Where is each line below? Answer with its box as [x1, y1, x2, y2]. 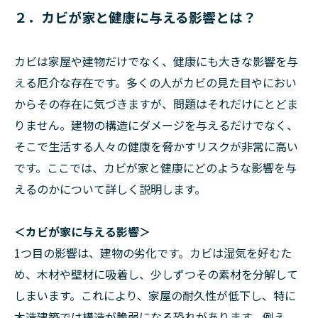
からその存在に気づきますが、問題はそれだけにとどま [14, 95, 298, 112]
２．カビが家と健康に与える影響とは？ [14, 7, 256, 26]
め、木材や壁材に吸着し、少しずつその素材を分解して [14, 265, 298, 283]
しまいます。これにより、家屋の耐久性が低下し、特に [14, 287, 296, 304]
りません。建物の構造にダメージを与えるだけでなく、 [14, 116, 298, 133]
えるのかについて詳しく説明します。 [14, 180, 206, 197]
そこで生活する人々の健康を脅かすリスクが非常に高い [14, 138, 298, 155]
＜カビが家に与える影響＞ [14, 223, 150, 240]
